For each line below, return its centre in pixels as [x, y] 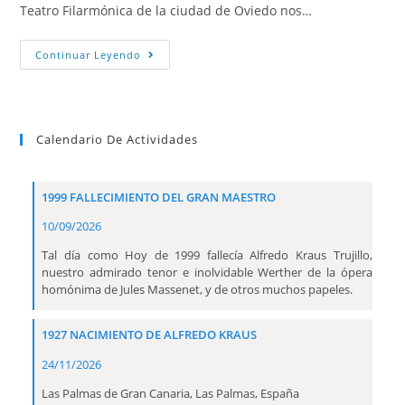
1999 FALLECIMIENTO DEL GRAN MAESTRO [159, 198]
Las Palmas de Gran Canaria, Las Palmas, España [171, 393]
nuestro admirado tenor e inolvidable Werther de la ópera [207, 273]
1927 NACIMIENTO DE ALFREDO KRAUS [150, 335]
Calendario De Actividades [118, 140]
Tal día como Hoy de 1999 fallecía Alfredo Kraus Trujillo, [207, 255]
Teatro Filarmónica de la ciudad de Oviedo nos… [166, 11]
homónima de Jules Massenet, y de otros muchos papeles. [198, 290]
